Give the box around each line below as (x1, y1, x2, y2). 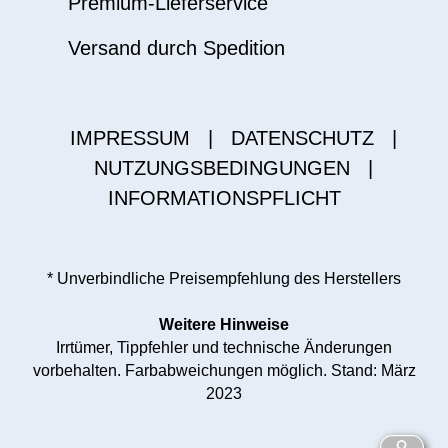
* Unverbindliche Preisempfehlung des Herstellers (47, 270, 401, 287)
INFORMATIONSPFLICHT (107, 187, 341, 209)
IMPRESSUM (69, 127, 190, 149)
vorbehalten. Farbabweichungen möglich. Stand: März (32, 362, 416, 379)
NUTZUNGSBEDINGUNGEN (93, 157, 350, 179)
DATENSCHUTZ (230, 127, 374, 149)
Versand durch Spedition (67, 37, 285, 59)
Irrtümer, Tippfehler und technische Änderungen (56, 339, 392, 356)
